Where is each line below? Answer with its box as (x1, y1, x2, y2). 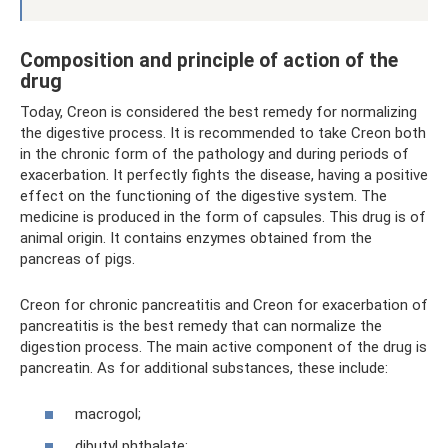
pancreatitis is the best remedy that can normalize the (20, 316, 382, 335)
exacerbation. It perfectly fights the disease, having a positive (20, 165, 428, 184)
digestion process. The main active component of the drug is (20, 337, 427, 356)
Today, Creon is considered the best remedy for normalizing (20, 102, 417, 121)
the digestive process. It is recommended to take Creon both (20, 123, 426, 142)
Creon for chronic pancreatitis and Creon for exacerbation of (20, 295, 428, 314)
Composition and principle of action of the (20, 48, 398, 72)
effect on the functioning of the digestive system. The (20, 186, 387, 205)
